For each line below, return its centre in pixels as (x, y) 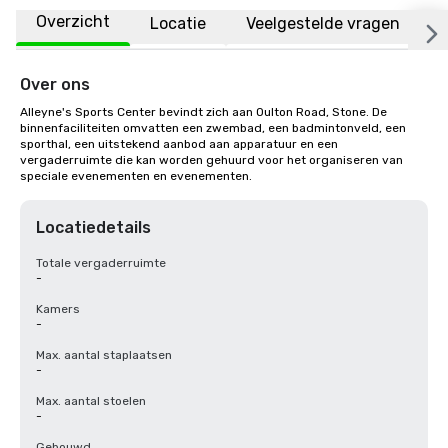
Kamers (58, 309)
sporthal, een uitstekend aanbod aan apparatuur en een (179, 144)
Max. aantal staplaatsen (104, 355)
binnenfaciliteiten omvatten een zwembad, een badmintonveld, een (213, 128)
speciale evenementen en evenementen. (136, 176)
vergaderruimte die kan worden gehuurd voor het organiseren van (211, 160)
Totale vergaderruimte (101, 263)
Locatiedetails (93, 227)
